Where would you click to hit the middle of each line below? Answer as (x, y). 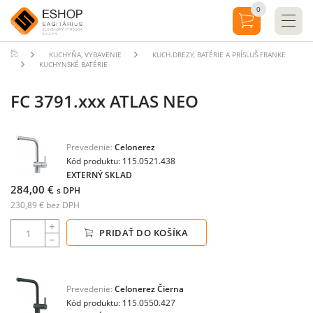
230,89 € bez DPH (45, 205)
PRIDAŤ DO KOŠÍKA (143, 233)
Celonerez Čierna (149, 289)
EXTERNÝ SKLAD (99, 175)
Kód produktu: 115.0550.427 (121, 303)
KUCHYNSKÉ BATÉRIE (73, 64)
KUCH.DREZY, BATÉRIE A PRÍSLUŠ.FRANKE (219, 54)
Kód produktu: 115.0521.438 (121, 161)
